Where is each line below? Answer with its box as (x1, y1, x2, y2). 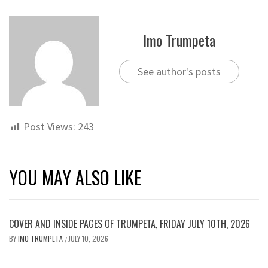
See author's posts (137, 65, 221, 79)
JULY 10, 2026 (68, 233, 108, 243)
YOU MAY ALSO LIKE (9, 163, 141, 191)
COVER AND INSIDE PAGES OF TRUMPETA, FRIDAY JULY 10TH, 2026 (9, 216, 250, 231)
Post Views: (23, 119, 75, 133)
